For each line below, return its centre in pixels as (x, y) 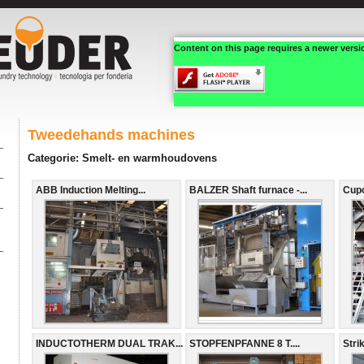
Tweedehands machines (111, 135)
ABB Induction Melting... (91, 190)
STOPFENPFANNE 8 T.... (245, 343)
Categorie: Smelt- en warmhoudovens (122, 158)
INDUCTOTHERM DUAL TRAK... (109, 343)
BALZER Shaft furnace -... (248, 190)
